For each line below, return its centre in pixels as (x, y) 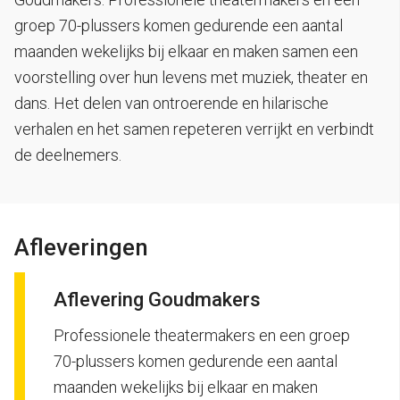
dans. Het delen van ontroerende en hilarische (171, 103)
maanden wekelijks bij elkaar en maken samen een (186, 51)
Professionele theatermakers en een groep (202, 335)
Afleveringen (81, 247)
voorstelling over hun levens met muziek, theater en (191, 77)
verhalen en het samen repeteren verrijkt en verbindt (194, 129)
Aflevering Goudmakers (157, 300)
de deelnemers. (68, 155)
